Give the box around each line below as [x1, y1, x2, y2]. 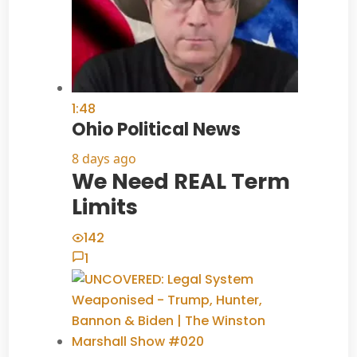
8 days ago [71, 150, 136, 168]
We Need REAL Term [71, 167, 290, 197]
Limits [71, 192, 138, 222]
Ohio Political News [71, 117, 241, 143]
